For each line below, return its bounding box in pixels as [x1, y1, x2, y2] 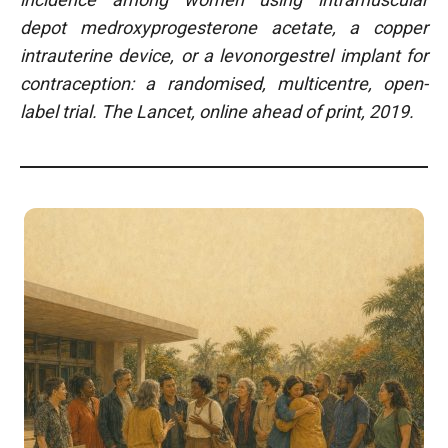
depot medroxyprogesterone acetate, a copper [20, 17, 428, 38]
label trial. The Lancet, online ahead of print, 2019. [20, 101, 414, 122]
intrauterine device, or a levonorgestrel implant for [20, 45, 428, 66]
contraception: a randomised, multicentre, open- [20, 73, 428, 94]
